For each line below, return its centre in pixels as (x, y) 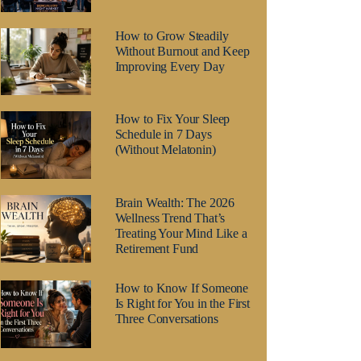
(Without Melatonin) (165, 150)
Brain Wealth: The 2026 (175, 203)
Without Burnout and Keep (182, 51)
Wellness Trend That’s (170, 218)
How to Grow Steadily (172, 35)
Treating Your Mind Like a (181, 234)
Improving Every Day (170, 66)
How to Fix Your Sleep (172, 119)
